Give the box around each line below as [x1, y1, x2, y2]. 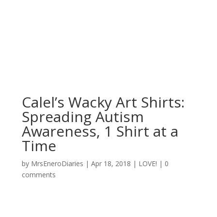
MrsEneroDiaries [31, 158, 83, 168]
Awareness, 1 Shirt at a [21, 121, 178, 141]
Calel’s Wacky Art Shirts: [21, 92, 185, 112]
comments [21, 170, 56, 179]
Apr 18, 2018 [91, 158, 131, 168]
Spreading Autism [21, 106, 144, 126]
